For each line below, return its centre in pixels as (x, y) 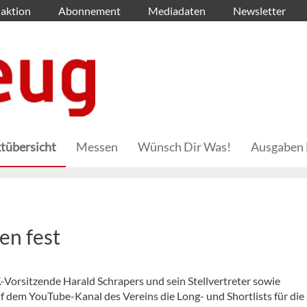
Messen (97, 147)
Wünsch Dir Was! (184, 147)
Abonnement (89, 11)
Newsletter (259, 11)
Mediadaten (177, 11)
